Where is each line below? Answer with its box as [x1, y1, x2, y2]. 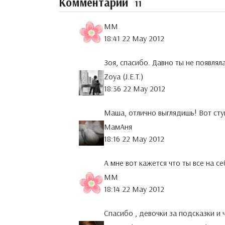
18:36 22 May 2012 [104, 83, 165, 94]
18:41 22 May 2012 [104, 33, 164, 44]
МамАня [104, 122, 132, 132]
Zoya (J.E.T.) [104, 71, 143, 82]
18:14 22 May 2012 [104, 184, 164, 194]
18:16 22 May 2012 [104, 134, 164, 144]
